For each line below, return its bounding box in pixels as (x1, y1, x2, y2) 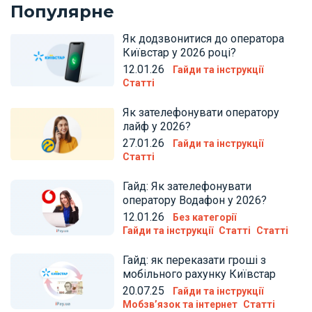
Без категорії (173, 212, 237, 224)
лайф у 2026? (123, 120, 192, 134)
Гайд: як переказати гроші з (123, 253, 267, 267)
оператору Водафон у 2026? (123, 194, 267, 208)
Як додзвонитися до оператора (123, 32, 285, 46)
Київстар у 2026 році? (123, 46, 237, 60)
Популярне (10, 1, 114, 22)
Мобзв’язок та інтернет (123, 299, 238, 311)
